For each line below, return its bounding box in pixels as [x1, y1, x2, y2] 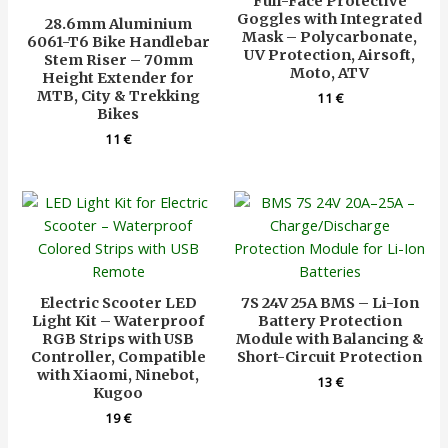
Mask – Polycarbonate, [242, 28, 418, 47]
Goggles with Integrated [237, 10, 423, 29]
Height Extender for [42, 69, 195, 88]
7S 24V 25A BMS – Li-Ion [240, 294, 419, 313]
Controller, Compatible [30, 348, 206, 367]
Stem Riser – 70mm [43, 51, 193, 70]
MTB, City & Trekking [36, 87, 200, 106]
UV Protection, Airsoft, [244, 46, 416, 65]
